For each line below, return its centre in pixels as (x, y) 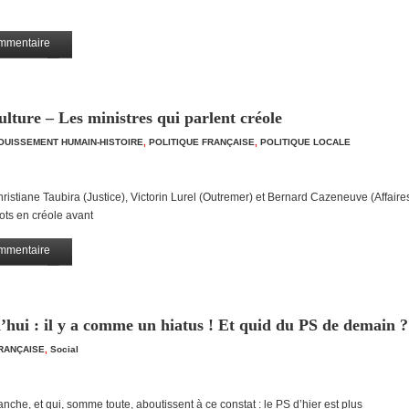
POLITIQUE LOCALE (305, 142)
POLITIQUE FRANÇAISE (202, 142)
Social (64, 349)
